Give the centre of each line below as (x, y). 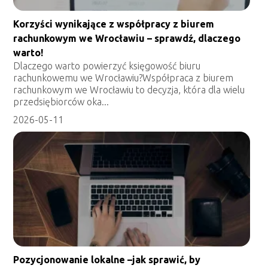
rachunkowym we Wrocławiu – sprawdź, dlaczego (127, 38)
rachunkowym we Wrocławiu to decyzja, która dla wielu (129, 89)
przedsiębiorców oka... (61, 101)
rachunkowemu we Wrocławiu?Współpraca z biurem (124, 77)
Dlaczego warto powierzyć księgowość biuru (107, 66)
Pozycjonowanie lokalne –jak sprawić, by (107, 259)
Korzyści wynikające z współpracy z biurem (114, 24)
